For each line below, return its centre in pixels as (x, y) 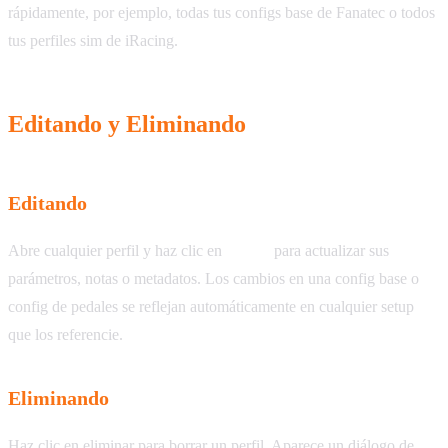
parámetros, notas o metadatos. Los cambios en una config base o (213, 279)
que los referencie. (65, 335)
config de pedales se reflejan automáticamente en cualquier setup (211, 307)
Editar (248, 251)
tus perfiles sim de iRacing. (93, 41)
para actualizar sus (329, 251)
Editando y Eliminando (127, 124)
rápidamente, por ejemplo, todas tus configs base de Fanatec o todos (221, 13)
